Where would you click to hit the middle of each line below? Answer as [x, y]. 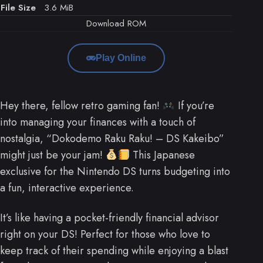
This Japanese [162, 155]
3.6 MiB [59, 8]
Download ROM [116, 24]
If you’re [194, 106]
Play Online [121, 58]
